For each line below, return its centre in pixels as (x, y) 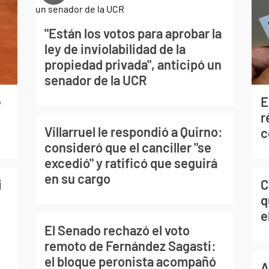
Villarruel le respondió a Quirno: (133, 131)
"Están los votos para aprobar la (133, 33)
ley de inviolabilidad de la (115, 48)
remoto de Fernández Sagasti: (130, 245)
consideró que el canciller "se (128, 147)
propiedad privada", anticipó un (133, 64)
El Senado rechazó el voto (117, 230)
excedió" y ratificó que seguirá (131, 162)
